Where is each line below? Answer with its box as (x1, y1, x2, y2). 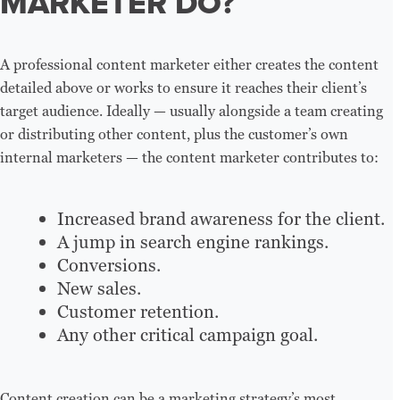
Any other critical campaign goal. (57, 323, 318, 347)
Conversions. (57, 254, 161, 278)
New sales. (57, 277, 141, 301)
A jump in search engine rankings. (57, 230, 329, 254)
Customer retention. (57, 300, 219, 324)
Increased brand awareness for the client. (57, 207, 385, 231)
